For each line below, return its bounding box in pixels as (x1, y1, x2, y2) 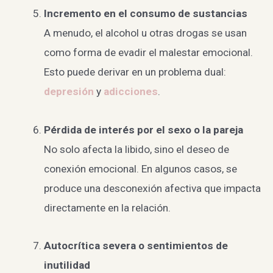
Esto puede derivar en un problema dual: (43, 66, 226, 79)
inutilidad (43, 259, 90, 272)
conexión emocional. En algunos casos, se (43, 162, 237, 175)
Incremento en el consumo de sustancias (43, 7, 247, 20)
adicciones (103, 85, 158, 98)
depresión (43, 85, 94, 98)
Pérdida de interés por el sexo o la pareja (43, 123, 243, 136)
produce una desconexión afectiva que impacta (43, 182, 261, 194)
